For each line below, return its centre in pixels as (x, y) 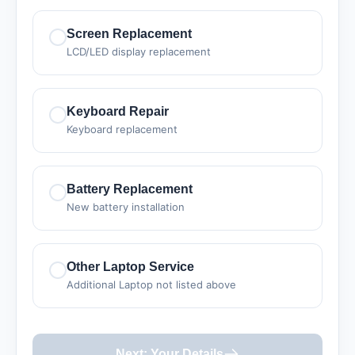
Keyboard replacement (122, 129)
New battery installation (126, 207)
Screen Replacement (129, 34)
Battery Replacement (130, 189)
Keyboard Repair (118, 111)
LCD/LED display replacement (139, 52)
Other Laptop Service (130, 267)
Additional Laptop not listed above (151, 284)
